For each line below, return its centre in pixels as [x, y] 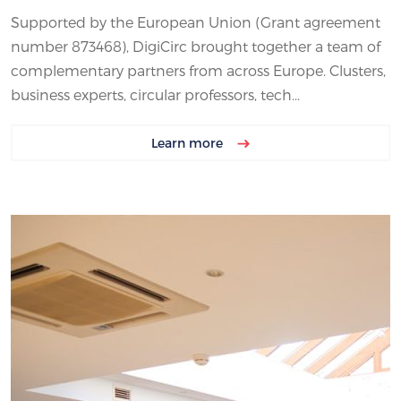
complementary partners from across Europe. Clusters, [198, 70]
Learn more [189, 142]
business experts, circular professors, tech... [155, 94]
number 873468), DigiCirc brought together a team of [196, 46]
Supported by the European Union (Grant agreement [196, 21]
